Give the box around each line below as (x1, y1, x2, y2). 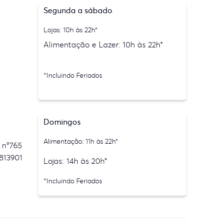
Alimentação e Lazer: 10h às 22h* (44, 40, 164, 49)
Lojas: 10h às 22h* (44, 25, 98, 34)
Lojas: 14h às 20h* (44, 156, 108, 166)
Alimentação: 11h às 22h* (44, 137, 119, 146)
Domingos (44, 117, 81, 127)
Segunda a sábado (44, 5, 113, 15)
